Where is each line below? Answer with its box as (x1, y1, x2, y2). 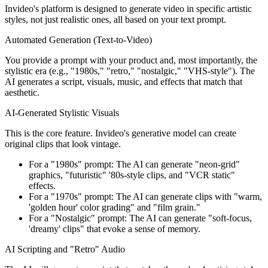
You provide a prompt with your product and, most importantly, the (5, 54, 257, 65)
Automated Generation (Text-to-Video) (5, 34, 152, 45)
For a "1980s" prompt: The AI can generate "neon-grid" (29, 159, 240, 169)
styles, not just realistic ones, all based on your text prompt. (5, 14, 226, 25)
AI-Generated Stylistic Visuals (5, 107, 119, 118)
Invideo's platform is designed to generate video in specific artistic (5, 3, 252, 14)
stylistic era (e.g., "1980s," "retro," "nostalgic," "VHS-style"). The (5, 65, 255, 76)
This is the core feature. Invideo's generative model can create (5, 127, 236, 138)
